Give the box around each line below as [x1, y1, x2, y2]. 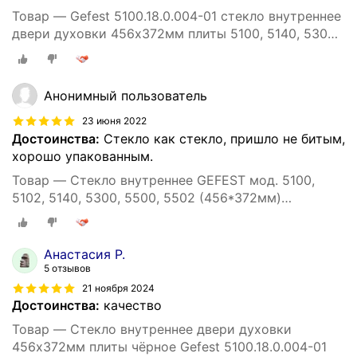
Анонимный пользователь [44, 87, 207, 104]
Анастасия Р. [44, 246, 125, 263]
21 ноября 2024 [82, 282, 155, 295]
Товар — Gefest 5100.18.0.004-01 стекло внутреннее [12, 8, 341, 25]
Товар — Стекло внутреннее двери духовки [12, 321, 292, 338]
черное [12, 43, 57, 60]
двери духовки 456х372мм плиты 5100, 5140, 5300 [12, 25, 335, 42]
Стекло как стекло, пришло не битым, [100, 130, 345, 147]
